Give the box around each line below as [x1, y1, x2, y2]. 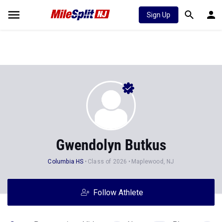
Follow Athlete [93, 188, 143, 197]
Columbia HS [48, 158, 84, 165]
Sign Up [147, 11, 170, 19]
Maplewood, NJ [131, 158, 174, 165]
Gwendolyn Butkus [55, 136, 166, 154]
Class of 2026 [87, 158, 127, 165]
